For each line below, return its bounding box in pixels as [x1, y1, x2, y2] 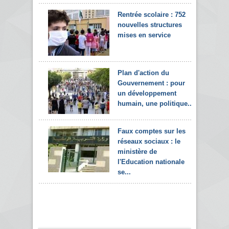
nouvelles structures [118, 20, 182, 29]
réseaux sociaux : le [118, 137, 180, 145]
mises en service [118, 31, 171, 39]
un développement [118, 89, 176, 97]
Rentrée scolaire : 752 [118, 10, 186, 18]
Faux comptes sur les [118, 127, 186, 135]
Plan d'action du [118, 68, 169, 77]
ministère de [118, 147, 157, 155]
